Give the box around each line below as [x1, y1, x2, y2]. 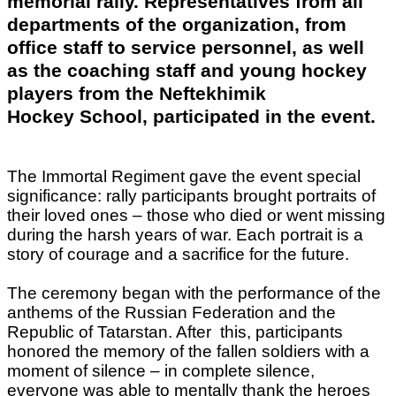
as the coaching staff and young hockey [7, 59, 367, 81]
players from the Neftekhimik [7, 82, 266, 104]
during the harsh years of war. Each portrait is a [7, 225, 363, 244]
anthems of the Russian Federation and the [7, 302, 336, 322]
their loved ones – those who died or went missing [7, 205, 385, 225]
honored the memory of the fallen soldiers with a [7, 341, 369, 361]
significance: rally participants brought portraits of [7, 186, 376, 205]
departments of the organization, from [7, 13, 346, 35]
